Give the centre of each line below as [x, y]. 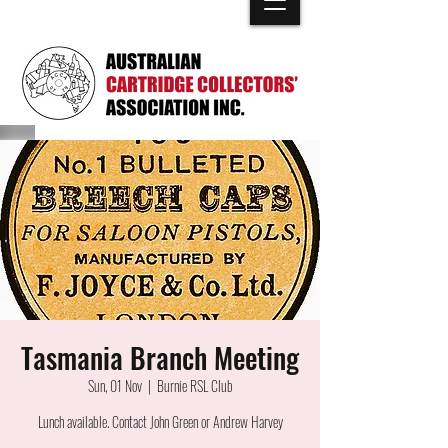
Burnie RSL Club [194, 385]
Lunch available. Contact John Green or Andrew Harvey [160, 421]
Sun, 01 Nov [114, 385]
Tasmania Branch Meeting [160, 357]
